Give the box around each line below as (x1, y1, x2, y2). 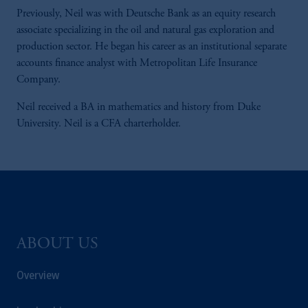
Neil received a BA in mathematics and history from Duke (16, 102, 261, 113)
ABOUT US (16, 236, 98, 253)
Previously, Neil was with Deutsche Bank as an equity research (16, 8, 276, 19)
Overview (16, 267, 59, 283)
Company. (16, 74, 60, 85)
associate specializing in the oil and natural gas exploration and (16, 25, 274, 36)
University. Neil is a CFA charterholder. (16, 118, 181, 129)
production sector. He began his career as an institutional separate (16, 41, 287, 52)
